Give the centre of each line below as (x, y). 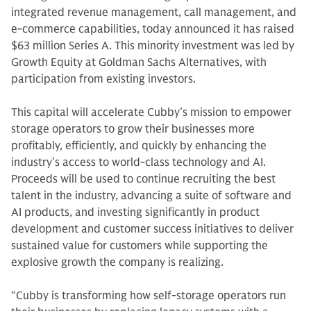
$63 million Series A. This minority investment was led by (153, 46)
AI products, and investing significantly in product (135, 212)
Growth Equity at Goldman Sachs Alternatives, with (139, 62)
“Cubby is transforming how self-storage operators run (149, 296)
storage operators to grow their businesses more (133, 129)
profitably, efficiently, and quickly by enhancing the (139, 146)
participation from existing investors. (103, 79)
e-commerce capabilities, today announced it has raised (153, 29)
